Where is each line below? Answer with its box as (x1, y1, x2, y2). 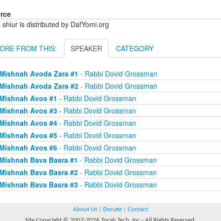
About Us (73, 206, 97, 213)
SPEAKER (71, 43, 102, 54)
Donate (103, 206, 122, 213)
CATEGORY (116, 43, 153, 54)
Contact (128, 206, 148, 213)
